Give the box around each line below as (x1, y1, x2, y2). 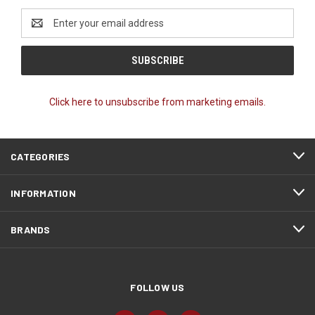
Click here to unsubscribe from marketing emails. (49, 96, 266, 108)
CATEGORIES (11, 150, 70, 162)
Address (21, 24, 58, 36)
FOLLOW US (130, 281, 185, 293)
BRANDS (11, 223, 51, 236)
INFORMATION (11, 186, 76, 199)
